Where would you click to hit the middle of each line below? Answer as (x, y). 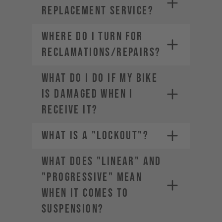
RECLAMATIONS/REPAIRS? (101, 52)
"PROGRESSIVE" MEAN (92, 177)
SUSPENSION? (73, 209)
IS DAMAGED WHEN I (87, 94)
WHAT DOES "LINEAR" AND (102, 161)
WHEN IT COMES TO (85, 193)
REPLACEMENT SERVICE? (98, 11)
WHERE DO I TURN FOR (92, 36)
